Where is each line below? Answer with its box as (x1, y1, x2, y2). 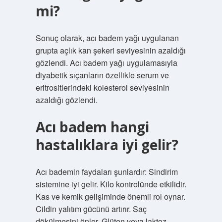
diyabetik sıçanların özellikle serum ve (35, 69, 169, 81)
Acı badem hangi (35, 117, 149, 136)
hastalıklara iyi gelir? (35, 135, 178, 154)
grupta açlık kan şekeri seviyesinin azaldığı (35, 45, 186, 56)
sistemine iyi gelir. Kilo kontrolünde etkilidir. (35, 178, 186, 190)
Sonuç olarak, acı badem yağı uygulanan (35, 32, 179, 44)
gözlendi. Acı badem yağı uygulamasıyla (35, 57, 177, 68)
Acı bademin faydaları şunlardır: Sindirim (35, 166, 178, 177)
